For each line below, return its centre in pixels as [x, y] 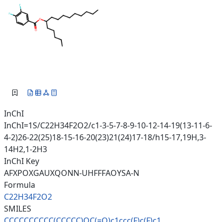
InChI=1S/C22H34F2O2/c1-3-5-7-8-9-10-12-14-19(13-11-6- [108, 126]
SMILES [18, 209]
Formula [20, 185]
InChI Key [22, 161]
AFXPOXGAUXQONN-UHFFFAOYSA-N [72, 173]
